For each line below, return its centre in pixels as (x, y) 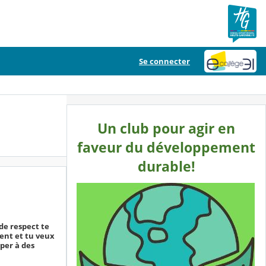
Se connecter (164, 61)
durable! (166, 167)
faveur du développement (166, 148)
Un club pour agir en (166, 129)
